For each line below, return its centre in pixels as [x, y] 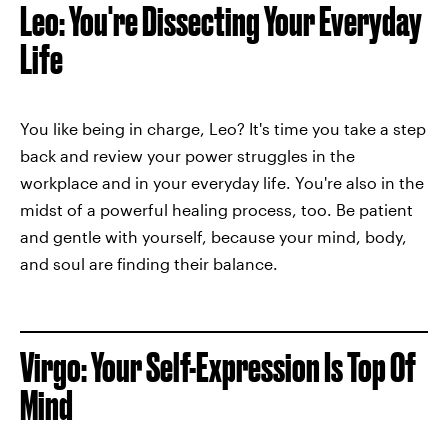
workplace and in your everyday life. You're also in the [222, 183]
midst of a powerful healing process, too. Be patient [216, 210]
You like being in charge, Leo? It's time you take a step [223, 129]
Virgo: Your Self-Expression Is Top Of [218, 368]
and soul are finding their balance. [149, 264]
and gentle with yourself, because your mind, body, [213, 237]
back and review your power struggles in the [187, 156]
